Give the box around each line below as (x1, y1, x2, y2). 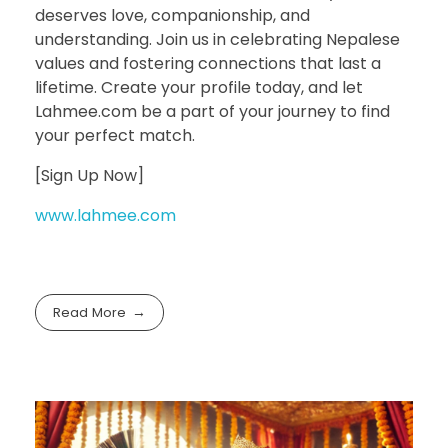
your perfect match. (35, 123, 195, 147)
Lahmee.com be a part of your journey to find (35, 99, 390, 123)
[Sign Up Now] (35, 163, 144, 187)
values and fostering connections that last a (35, 51, 381, 75)
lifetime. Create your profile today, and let (35, 75, 363, 99)
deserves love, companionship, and (35, 3, 310, 27)
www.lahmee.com (35, 203, 176, 227)
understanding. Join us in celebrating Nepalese (35, 27, 400, 51)
